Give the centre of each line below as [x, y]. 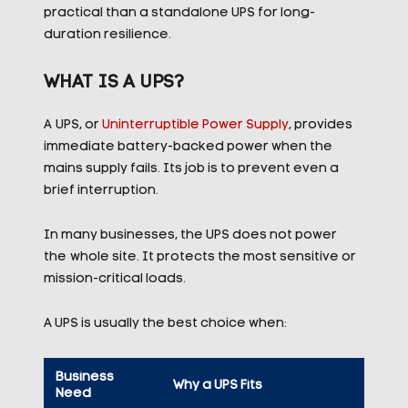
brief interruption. [101, 191]
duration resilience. [109, 35]
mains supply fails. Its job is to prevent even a [191, 169]
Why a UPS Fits [217, 386]
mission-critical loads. [114, 279]
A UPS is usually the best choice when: [165, 324]
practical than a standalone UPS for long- [179, 13]
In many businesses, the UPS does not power [190, 235]
